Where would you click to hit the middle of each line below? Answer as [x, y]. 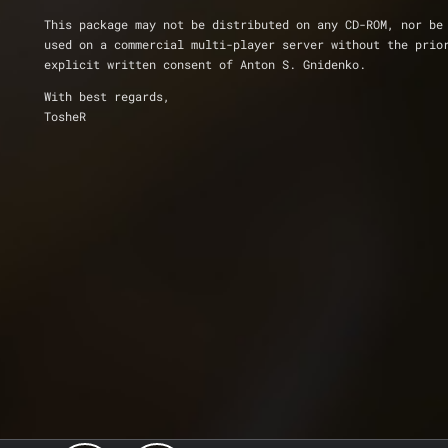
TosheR [65, 116]
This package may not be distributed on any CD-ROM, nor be [243, 24]
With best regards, [107, 96]
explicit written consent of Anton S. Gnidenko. [205, 64]
